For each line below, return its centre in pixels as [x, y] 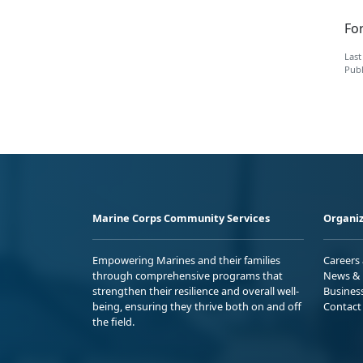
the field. [113, 321]
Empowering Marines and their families [186, 260]
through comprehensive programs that [188, 275]
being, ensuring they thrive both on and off [197, 306]
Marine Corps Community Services [181, 218]
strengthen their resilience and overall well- [196, 290]
